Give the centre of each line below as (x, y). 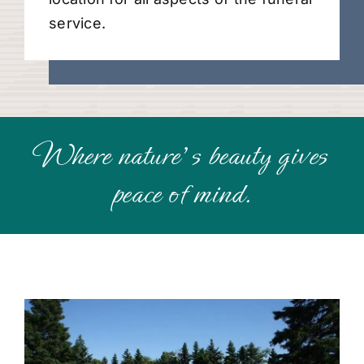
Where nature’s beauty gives (182, 156)
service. (78, 24)
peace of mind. (182, 195)
